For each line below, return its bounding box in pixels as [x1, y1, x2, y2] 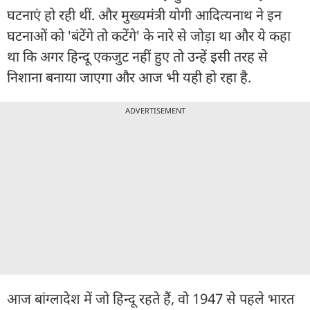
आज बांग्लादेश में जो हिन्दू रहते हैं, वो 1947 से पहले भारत [7, 289, 294, 308]
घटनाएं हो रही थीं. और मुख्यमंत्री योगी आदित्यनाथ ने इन [7, 5, 282, 24]
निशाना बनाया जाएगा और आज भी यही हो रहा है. [7, 67, 251, 86]
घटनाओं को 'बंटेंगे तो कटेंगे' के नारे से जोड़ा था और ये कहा [7, 26, 291, 45]
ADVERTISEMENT [125, 104, 185, 116]
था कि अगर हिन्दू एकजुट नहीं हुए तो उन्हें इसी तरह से [7, 46, 268, 66]
